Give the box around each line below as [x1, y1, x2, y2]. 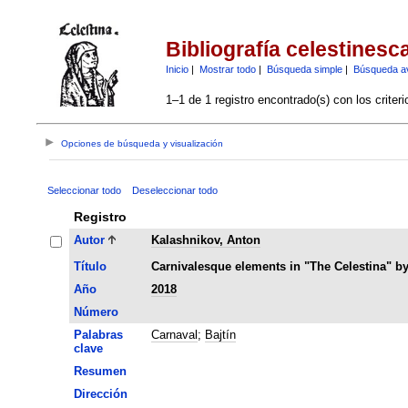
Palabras [73, 327, 123, 342]
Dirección [73, 386, 127, 401]
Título [73, 259, 107, 273]
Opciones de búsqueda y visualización [61, 138, 224, 149]
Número [73, 304, 118, 319]
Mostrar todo [199, 63, 256, 75]
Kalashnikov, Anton [150, 232, 260, 247]
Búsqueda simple [266, 63, 342, 75]
